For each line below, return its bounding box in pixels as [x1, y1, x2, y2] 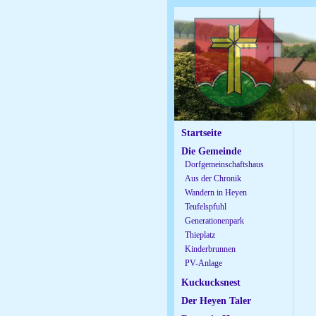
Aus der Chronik [185, 174, 241, 183]
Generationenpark [185, 216, 244, 226]
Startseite [181, 128, 221, 138]
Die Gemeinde [181, 146, 241, 157]
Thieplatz [185, 230, 215, 240]
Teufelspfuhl [185, 202, 226, 212]
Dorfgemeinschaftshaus [185, 159, 264, 169]
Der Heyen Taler [181, 296, 251, 306]
